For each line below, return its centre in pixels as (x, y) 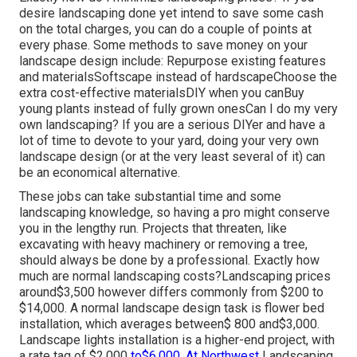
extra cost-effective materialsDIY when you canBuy (162, 93)
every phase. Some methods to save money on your (163, 45)
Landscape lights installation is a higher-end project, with (177, 340)
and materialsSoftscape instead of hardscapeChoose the (178, 77)
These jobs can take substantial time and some (150, 197)
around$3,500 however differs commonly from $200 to (171, 292)
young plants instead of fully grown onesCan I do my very (178, 109)
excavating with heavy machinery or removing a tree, (163, 245)
